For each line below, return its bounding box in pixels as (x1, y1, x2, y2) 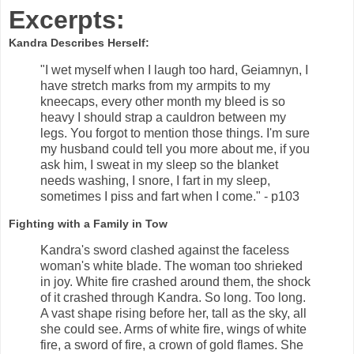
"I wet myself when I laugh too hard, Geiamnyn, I (40, 62, 308, 77)
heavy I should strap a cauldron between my (40, 110, 286, 124)
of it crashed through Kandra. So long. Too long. (40, 291, 306, 305)
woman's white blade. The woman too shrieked (40, 259, 303, 273)
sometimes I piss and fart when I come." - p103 (40, 189, 299, 203)
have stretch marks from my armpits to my (40, 78, 270, 92)
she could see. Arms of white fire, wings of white (40, 322, 307, 337)
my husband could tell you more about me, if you (40, 141, 310, 156)
